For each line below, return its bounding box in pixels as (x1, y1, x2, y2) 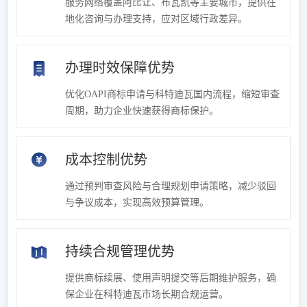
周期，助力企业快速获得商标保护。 (65, 105, 219, 116)
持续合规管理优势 (65, 243, 175, 259)
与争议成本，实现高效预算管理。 (65, 197, 209, 208)
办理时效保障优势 (65, 60, 175, 75)
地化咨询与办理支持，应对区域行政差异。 (65, 13, 247, 24)
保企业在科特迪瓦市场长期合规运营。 (65, 288, 228, 299)
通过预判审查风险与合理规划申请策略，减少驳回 (65, 180, 276, 191)
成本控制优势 (65, 151, 147, 167)
